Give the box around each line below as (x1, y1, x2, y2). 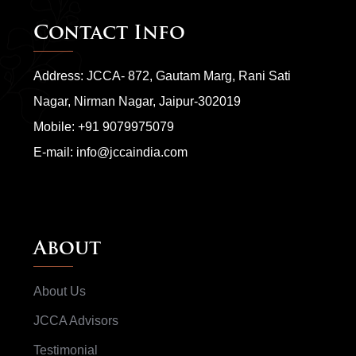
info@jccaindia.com (76, 145, 188, 160)
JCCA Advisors (33, 314, 118, 328)
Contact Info (33, 25, 185, 44)
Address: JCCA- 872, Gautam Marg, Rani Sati (33, 69, 291, 83)
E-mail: (33, 145, 76, 160)
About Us (33, 284, 86, 299)
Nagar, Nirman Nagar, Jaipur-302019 (33, 95, 241, 109)
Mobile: (33, 120, 78, 134)
